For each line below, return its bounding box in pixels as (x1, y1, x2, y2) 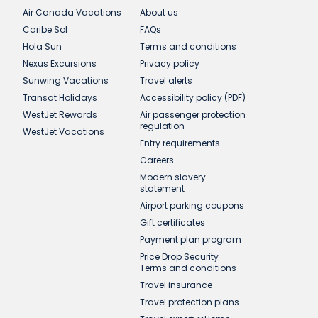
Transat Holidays (22, 92, 97, 104)
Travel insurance (139, 279, 212, 291)
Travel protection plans (139, 296, 239, 308)
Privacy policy (139, 57, 199, 70)
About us (139, 6, 178, 18)
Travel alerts (139, 75, 192, 87)
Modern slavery (139, 171, 206, 183)
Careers (139, 154, 174, 166)
